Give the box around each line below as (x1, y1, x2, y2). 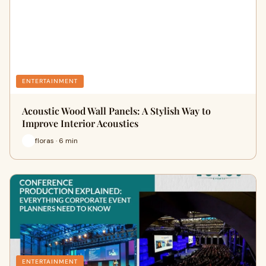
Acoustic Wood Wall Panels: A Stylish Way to (22, 104, 211, 117)
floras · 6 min (35, 135, 78, 145)
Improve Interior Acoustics (22, 117, 138, 129)
